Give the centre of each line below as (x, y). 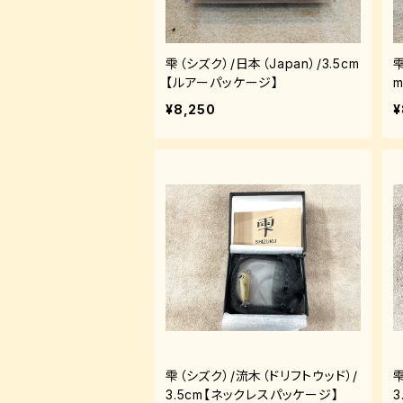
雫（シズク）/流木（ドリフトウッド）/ (262, 376)
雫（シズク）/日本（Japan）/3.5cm (263, 63)
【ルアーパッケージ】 (222, 82)
